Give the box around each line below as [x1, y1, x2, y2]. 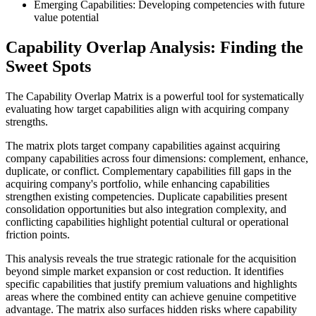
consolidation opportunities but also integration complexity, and [6, 203, 286, 216]
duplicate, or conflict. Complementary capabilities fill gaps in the [6, 165, 291, 178]
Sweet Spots [6, 57, 91, 76]
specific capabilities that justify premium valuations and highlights [6, 278, 297, 291]
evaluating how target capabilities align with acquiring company [6, 103, 289, 116]
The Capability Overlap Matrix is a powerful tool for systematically [6, 90, 304, 103]
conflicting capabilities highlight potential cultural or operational [6, 216, 288, 229]
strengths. [6, 116, 48, 128]
